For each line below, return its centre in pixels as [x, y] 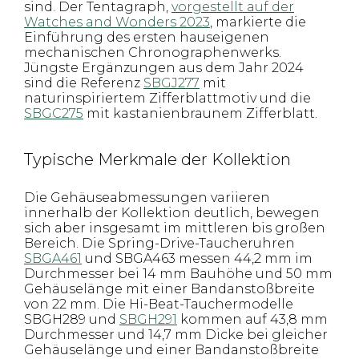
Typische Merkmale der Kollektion [157, 159]
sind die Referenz [84, 83]
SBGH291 [148, 319]
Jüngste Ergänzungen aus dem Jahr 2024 [164, 68]
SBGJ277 [171, 83]
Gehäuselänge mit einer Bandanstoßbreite [169, 289]
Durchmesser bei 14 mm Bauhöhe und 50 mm [178, 274]
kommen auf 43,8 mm [252, 319]
